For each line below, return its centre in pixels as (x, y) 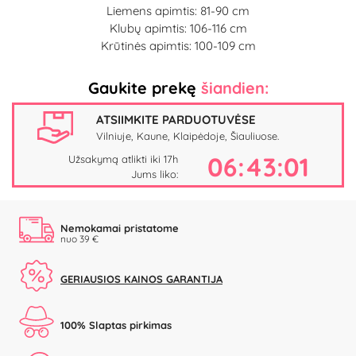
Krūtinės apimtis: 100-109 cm (178, 45)
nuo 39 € (79, 238)
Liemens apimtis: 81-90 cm (178, 10)
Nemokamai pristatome (120, 228)
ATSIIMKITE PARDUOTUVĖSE (176, 120)
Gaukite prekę (144, 87)
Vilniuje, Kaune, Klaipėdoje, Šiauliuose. (188, 136)
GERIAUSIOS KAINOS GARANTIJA (141, 279)
